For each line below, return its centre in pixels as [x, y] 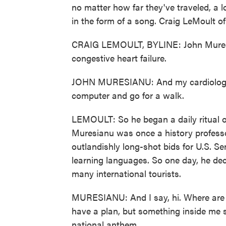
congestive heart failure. [119, 58]
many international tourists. [126, 173]
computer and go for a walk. [128, 95]
